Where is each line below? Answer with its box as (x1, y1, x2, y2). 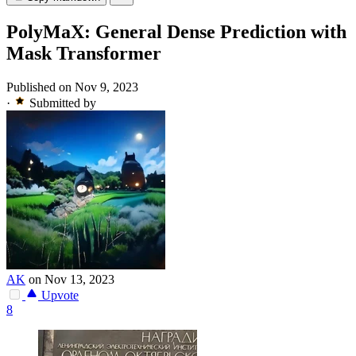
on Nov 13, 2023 (29, 273, 114, 287)
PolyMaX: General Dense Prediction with (6, 21, 346, 43)
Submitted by (29, 96, 96, 110)
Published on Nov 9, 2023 (6, 80, 138, 95)
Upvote (38, 288, 79, 303)
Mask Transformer (6, 43, 161, 64)
